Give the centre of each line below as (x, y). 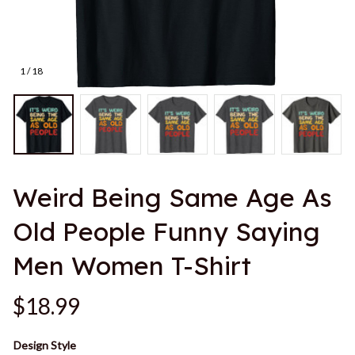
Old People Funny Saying (166, 232)
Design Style (45, 345)
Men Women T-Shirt (132, 266)
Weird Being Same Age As (172, 198)
